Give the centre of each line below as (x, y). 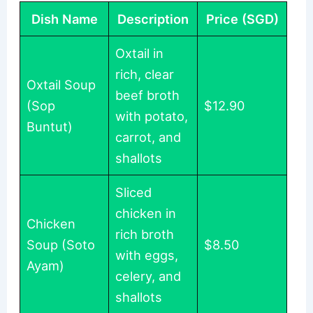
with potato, (152, 116)
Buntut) (50, 126)
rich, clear (145, 74)
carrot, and (148, 137)
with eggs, (147, 255)
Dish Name (64, 19)
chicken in (146, 213)
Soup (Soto (61, 244)
